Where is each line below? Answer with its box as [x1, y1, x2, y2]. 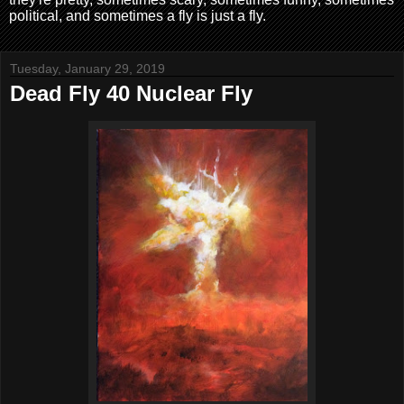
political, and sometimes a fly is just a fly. [9, 8, 266, 23]
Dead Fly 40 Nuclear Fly [10, 81, 252, 106]
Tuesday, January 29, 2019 [10, 61, 165, 76]
